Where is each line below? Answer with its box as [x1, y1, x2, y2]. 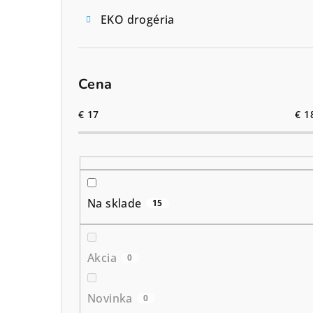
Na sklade [87, 195, 142, 211]
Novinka [87, 290, 133, 306]
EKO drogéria [101, 11, 175, 27]
